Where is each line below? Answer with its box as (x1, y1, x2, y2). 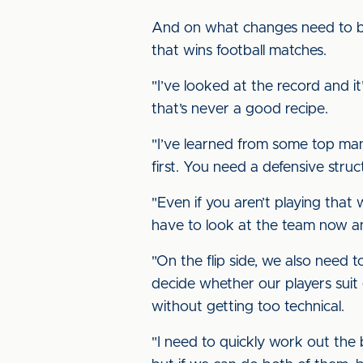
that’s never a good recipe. (152, 102, 328, 117)
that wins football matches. (152, 44, 327, 58)
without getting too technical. (152, 300, 344, 314)
